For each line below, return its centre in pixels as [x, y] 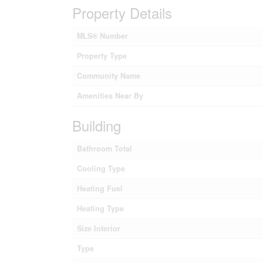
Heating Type [100, 208]
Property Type [102, 55]
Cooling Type [101, 168]
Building [96, 125]
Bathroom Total [104, 148]
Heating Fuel [100, 188]
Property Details [122, 12]
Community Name [108, 75]
